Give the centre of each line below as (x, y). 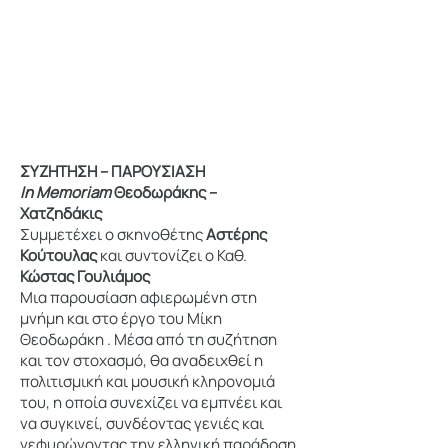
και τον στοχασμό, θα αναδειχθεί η (141, 360)
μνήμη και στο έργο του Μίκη (121, 318)
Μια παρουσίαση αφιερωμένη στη (138, 297)
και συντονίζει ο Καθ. (172, 255)
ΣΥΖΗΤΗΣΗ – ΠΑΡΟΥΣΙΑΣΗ (112, 171)
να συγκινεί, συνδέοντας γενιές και (142, 423)
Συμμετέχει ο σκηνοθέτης (113, 234)
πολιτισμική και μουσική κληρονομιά (147, 381)
